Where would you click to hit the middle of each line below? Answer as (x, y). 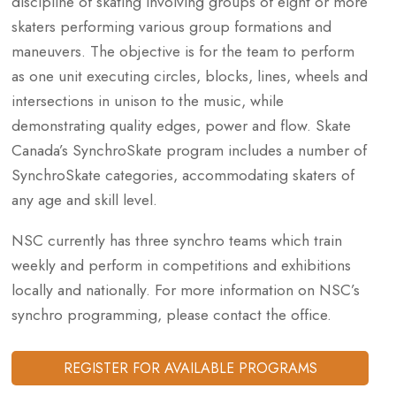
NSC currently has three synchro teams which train (177, 240)
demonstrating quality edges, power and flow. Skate (182, 126)
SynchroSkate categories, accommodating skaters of (183, 175)
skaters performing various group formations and (172, 27)
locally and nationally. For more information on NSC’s (186, 289)
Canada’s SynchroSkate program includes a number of (190, 151)
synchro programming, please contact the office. (172, 314)
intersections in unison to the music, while (148, 101)
